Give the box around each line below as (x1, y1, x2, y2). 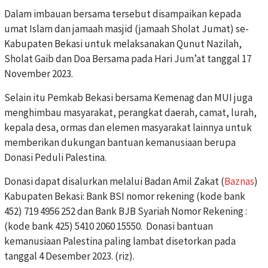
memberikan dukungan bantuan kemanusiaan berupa (4, 135, 236, 149)
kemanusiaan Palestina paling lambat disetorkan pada (4, 234, 236, 248)
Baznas (224, 174, 254, 188)
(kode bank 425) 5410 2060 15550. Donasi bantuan (4, 219, 213, 233)
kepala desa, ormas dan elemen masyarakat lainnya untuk (4, 120, 252, 134)
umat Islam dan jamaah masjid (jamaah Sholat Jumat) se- (4, 22, 249, 35)
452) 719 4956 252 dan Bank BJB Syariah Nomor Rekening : (4, 204, 247, 218)
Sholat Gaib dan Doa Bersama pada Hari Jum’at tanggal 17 (4, 51, 251, 65)
